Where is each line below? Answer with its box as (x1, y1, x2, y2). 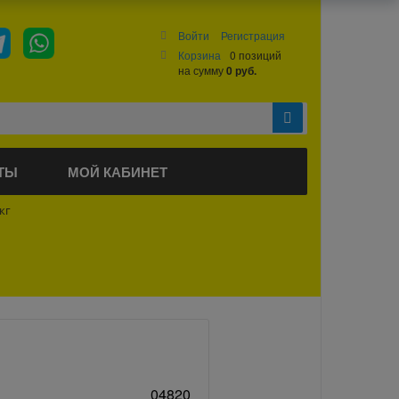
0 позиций (230, 47, 282, 62)
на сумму (178, 62, 227, 77)
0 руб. (226, 62, 257, 78)
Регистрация (221, 28, 286, 43)
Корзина (178, 47, 222, 62)
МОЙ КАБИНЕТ (68, 161, 167, 182)
